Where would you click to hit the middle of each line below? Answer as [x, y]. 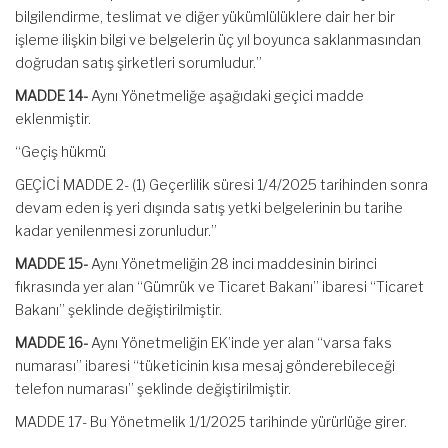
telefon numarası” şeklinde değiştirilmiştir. [153, 388]
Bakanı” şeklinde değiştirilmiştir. [118, 309]
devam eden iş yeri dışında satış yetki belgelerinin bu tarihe [209, 207]
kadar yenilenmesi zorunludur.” [116, 230]
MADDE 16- [53, 342]
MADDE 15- [53, 263]
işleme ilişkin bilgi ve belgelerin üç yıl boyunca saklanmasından [218, 39]
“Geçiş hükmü [60, 151]
